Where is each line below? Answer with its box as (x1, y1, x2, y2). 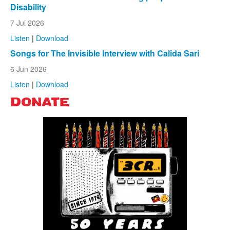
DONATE (10, 97, 70, 109)
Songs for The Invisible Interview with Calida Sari (10, 47, 199, 59)
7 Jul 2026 (10, 17, 44, 28)
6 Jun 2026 (10, 63, 47, 74)
